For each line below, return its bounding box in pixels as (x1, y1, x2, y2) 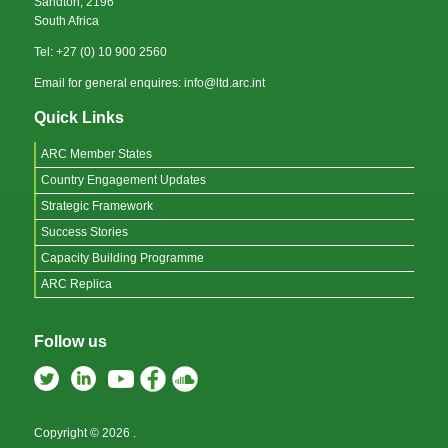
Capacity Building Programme (41, 250, 204, 265)
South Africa (34, 13, 99, 28)
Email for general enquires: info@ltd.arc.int (34, 75, 265, 90)
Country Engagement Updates (41, 172, 206, 187)
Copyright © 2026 (34, 425, 133, 440)
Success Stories (41, 224, 128, 239)
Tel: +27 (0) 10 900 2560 (34, 44, 167, 59)
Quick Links (34, 108, 124, 126)
